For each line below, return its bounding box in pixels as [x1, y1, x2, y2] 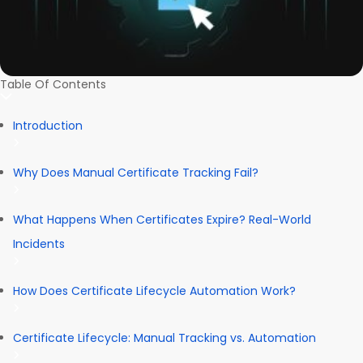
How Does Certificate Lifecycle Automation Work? [13, 283, 299, 300]
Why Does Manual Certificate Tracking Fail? [13, 164, 262, 181]
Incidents [13, 236, 65, 253]
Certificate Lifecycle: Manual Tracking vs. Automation [13, 330, 319, 347]
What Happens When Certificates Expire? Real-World [13, 211, 311, 228]
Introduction [13, 117, 86, 135]
